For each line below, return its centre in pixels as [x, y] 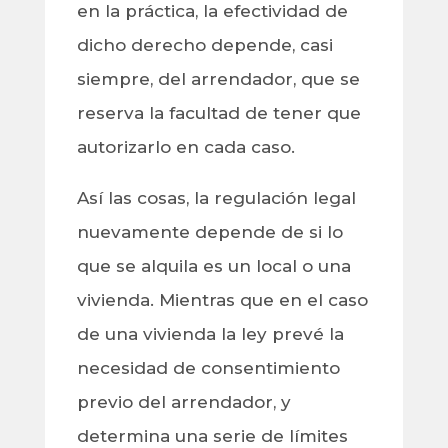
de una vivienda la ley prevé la [210, 334]
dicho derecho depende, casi [204, 45]
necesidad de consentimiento [208, 368]
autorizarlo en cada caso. [185, 147]
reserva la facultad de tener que [218, 113]
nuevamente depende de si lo [209, 232]
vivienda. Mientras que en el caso [222, 300]
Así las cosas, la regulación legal [216, 198]
